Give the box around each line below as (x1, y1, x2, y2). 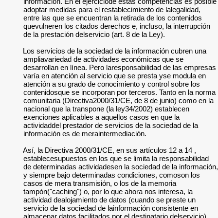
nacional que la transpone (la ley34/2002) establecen (23, 105, 189, 113)
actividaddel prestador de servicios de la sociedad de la (23, 121, 198, 129)
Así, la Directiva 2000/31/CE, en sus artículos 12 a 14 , (23, 146, 197, 154)
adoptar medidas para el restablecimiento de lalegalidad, (23, 5, 200, 14)
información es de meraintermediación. (23, 129, 146, 138)
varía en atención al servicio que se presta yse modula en (23, 72, 206, 80)
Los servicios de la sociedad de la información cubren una (23, 47, 207, 55)
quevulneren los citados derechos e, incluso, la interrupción (23, 22, 210, 30)
